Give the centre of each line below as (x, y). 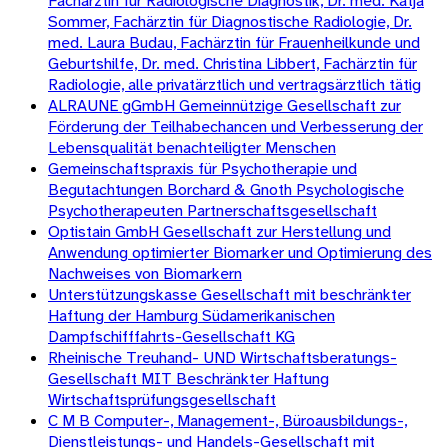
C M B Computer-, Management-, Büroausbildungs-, (227, 420)
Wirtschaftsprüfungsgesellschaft (162, 399)
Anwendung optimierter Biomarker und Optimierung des (240, 252)
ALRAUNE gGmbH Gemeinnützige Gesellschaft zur (224, 105)
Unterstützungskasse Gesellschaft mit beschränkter (229, 294)
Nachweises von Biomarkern (145, 273)
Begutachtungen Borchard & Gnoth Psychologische (226, 189)
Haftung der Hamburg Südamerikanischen (191, 315)
